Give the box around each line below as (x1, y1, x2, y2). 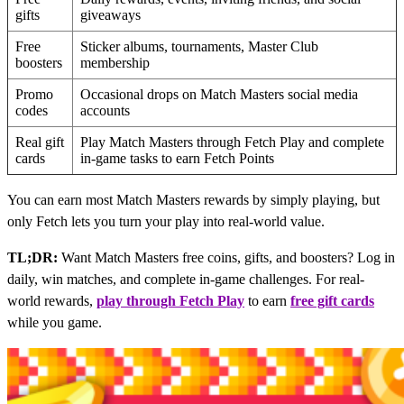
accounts (80, 102, 130, 118)
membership (80, 54, 150, 70)
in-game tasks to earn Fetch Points (80, 150, 274, 166)
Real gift (15, 133, 64, 150)
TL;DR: (7, 249, 58, 265)
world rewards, (7, 292, 96, 308)
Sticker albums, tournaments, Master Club (80, 38, 318, 54)
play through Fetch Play (96, 292, 244, 308)
